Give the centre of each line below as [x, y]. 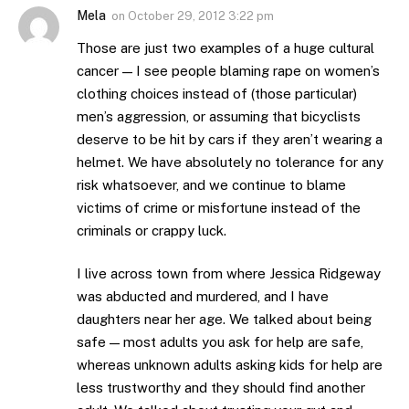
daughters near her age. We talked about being [224, 320]
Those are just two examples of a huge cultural [225, 47]
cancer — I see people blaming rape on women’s [228, 70]
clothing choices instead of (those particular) [217, 93]
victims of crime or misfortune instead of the [219, 207]
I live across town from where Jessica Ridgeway [229, 274]
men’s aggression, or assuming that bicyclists [219, 116]
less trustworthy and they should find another [221, 388]
